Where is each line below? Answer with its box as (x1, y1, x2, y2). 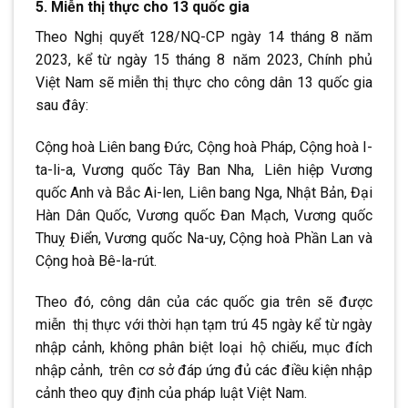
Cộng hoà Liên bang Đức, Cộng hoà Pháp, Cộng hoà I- (36, 138, 372, 156)
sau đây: (36, 96, 88, 114)
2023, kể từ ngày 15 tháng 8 (36, 50, 231, 68)
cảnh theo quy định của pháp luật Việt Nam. (36, 384, 307, 403)
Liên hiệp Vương (263, 160, 372, 178)
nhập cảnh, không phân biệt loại (36, 339, 248, 357)
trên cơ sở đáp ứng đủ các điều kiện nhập (109, 362, 373, 380)
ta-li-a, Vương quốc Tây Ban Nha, (36, 160, 261, 178)
